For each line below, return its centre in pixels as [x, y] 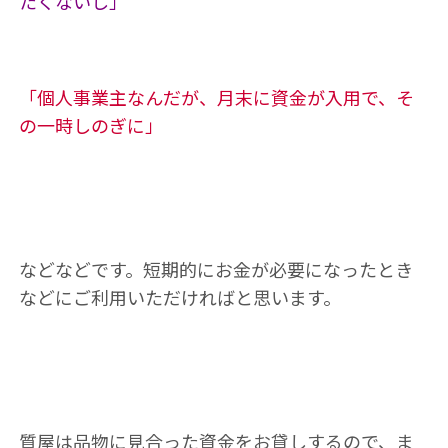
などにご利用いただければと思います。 [179, 297]
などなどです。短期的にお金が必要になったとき [215, 269]
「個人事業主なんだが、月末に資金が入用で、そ [216, 97]
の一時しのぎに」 [90, 125]
